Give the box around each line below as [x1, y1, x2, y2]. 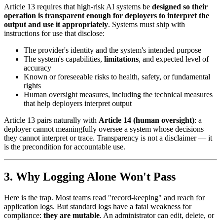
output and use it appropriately [4, 20, 108, 29]
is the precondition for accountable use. [4, 143, 125, 151]
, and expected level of [139, 55, 209, 64]
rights [24, 81, 41, 90]
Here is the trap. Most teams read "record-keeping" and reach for [4, 193, 205, 202]
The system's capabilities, [24, 55, 104, 64]
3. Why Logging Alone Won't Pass [4, 170, 176, 184]
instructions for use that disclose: [4, 29, 105, 38]
